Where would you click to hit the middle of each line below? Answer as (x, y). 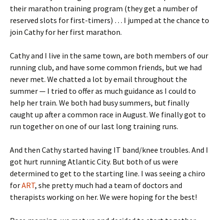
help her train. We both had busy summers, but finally (99, 103)
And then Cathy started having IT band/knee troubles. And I (109, 150)
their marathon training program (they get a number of (104, 9)
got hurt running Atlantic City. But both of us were (94, 162)
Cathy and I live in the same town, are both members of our (109, 56)
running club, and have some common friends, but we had (106, 68)
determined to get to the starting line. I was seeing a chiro (108, 174)
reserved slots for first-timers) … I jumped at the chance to (110, 20)
